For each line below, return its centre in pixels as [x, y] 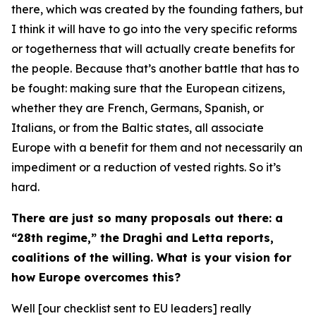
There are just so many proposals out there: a [147, 218]
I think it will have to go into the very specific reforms [154, 29]
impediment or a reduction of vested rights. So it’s [146, 167]
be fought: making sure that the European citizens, [148, 88]
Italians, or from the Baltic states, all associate [138, 128]
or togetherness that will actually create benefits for [153, 49]
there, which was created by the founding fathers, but [157, 9]
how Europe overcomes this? [96, 277]
